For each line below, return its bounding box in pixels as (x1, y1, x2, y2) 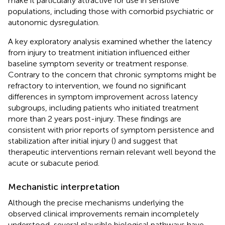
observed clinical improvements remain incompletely (8, 208, 199, 218)
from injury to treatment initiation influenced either (8, 47, 190, 57)
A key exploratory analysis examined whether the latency (8, 36, 212, 46)
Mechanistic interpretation (8, 181, 120, 192)
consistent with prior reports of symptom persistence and (8, 125, 214, 135)
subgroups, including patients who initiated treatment (8, 102, 199, 113)
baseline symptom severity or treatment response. (8, 58, 188, 68)
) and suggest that (114, 136, 178, 146)
